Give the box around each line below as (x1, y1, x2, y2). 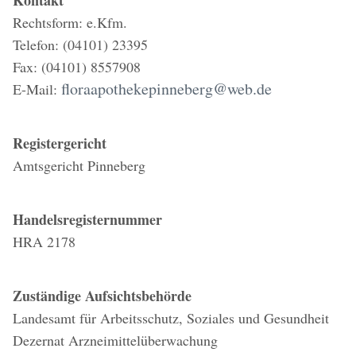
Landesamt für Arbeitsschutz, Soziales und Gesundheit (13, 308, 329, 327)
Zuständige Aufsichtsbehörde (13, 285, 192, 306)
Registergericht (13, 133, 106, 153)
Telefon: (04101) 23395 (13, 35, 148, 54)
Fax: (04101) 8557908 (13, 57, 141, 76)
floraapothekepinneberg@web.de (61, 78, 272, 99)
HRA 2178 (13, 232, 75, 251)
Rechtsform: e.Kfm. (13, 13, 127, 32)
